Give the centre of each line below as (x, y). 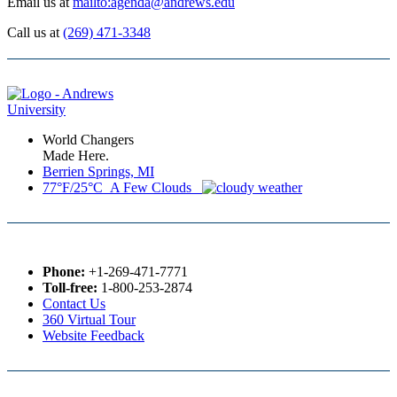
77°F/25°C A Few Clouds (122, 188)
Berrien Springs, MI (98, 172)
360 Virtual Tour (89, 320)
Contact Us (74, 304)
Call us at (35, 33)
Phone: (64, 272)
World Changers (88, 140)
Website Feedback (93, 336)
